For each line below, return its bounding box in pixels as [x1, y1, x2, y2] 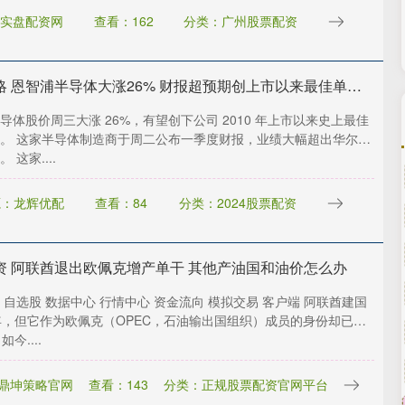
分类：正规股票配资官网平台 [164, 375, 328, 393]
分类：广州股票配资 [184, 12, 298, 30]
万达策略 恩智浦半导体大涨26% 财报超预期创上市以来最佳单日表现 [347, 75, 362, 96]
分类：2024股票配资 [178, 193, 297, 212]
